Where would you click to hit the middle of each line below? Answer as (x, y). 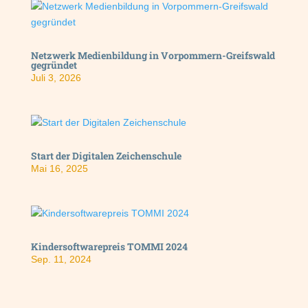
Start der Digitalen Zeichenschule (106, 156)
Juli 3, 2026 (56, 78)
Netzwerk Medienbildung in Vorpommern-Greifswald (153, 56)
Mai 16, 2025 (59, 169)
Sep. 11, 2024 (61, 260)
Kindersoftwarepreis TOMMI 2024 (109, 247)
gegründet (54, 65)
